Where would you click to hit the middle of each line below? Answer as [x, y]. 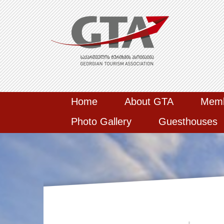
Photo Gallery [101, 121]
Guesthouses [188, 121]
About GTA [149, 101]
